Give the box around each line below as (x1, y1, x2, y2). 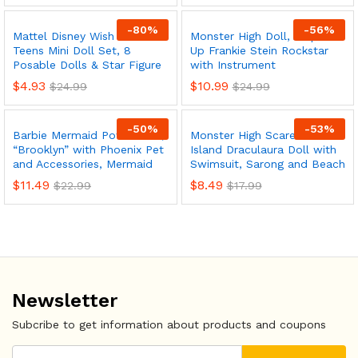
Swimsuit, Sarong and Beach (189, 157, 345, 170)
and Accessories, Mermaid (13, 157, 153, 170)
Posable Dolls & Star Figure (13, 58, 161, 71)
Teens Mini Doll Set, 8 (13, 44, 131, 57)
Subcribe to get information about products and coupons (12, 318, 326, 331)
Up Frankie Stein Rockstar (189, 44, 328, 57)
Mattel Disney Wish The (13, 30, 139, 42)
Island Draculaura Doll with (189, 143, 336, 156)
